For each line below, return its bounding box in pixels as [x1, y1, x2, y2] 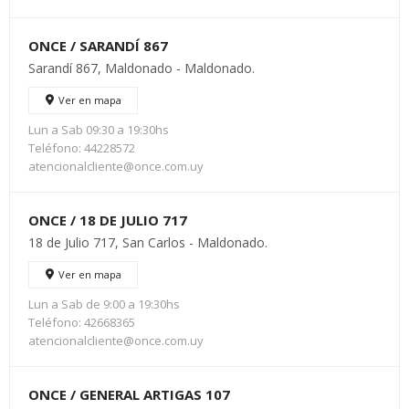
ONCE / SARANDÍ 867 [28, 37, 168, 55]
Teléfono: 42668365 [28, 314, 135, 330]
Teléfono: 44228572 [28, 140, 135, 156]
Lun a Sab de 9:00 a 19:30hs [28, 296, 180, 312]
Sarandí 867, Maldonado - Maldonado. [28, 59, 255, 77]
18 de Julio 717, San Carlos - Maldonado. [28, 234, 267, 251]
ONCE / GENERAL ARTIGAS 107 [28, 385, 230, 404]
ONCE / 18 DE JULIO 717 [28, 211, 187, 229]
